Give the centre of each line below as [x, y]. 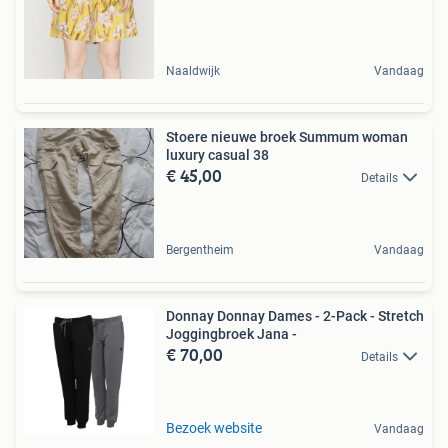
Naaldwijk [193, 70]
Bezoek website [214, 427]
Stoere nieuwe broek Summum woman [287, 136]
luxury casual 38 [217, 154]
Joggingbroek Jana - [231, 333]
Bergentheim [200, 249]
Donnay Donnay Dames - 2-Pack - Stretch [295, 315]
